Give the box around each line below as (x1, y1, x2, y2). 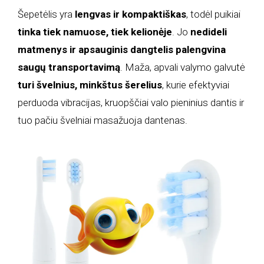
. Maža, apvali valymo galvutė (120, 61, 246, 74)
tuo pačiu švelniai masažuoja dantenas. (18, 114, 188, 127)
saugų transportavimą (18, 61, 121, 74)
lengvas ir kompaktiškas (75, 8, 187, 21)
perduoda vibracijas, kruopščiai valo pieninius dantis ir (18, 97, 245, 109)
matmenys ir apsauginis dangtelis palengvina (18, 44, 226, 56)
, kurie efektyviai (162, 79, 230, 91)
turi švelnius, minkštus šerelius (18, 79, 163, 91)
